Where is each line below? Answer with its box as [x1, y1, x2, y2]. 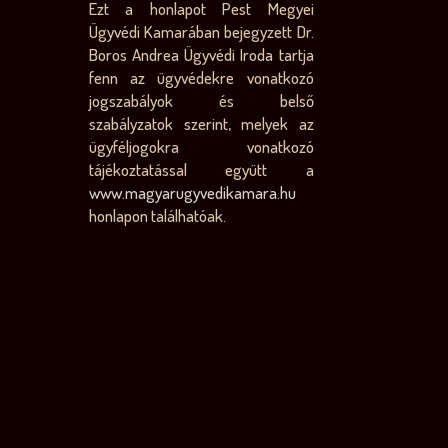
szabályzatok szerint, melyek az [89, 113, 314, 134]
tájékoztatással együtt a [89, 159, 314, 180]
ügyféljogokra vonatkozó [89, 136, 314, 157]
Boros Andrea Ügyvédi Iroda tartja [89, 44, 314, 65]
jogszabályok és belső [89, 90, 314, 111]
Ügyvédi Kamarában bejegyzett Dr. [89, 21, 314, 42]
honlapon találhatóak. [89, 205, 227, 226]
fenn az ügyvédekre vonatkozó [89, 67, 314, 88]
